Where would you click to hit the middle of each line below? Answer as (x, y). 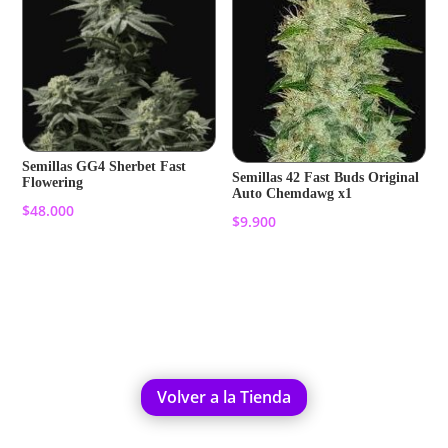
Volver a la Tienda (223, 396)
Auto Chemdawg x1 (292, 194)
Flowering (53, 182)
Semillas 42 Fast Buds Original (326, 178)
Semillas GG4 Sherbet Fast (104, 166)
